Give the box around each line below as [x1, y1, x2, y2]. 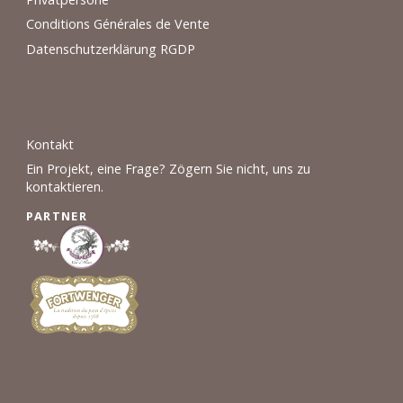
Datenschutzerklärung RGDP [25, 40, 195, 58]
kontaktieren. [25, 178, 103, 196]
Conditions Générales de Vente [25, 15, 210, 33]
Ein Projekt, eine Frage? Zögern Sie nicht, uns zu [25, 160, 310, 178]
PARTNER [25, 208, 87, 225]
